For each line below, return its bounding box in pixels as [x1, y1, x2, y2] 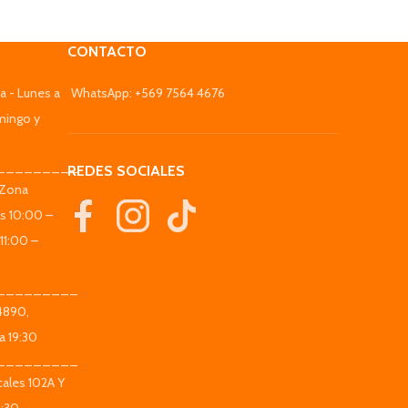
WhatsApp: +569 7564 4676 [71, 85, 225, 102]
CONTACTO [67, 43, 147, 61]
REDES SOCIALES [67, 162, 185, 180]
